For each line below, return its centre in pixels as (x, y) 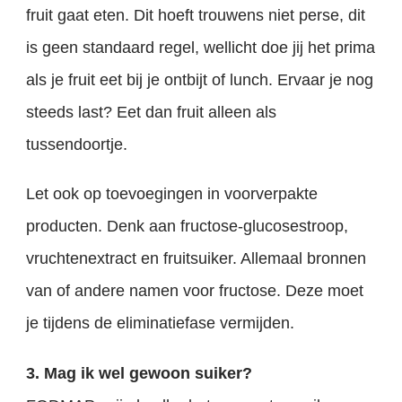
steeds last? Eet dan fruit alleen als (152, 113)
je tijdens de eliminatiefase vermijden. (161, 323)
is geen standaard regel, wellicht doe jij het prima (201, 48)
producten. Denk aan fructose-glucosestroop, (188, 227)
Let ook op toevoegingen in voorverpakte (172, 194)
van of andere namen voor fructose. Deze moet (195, 291)
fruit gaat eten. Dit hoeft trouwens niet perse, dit (196, 16)
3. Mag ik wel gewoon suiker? (140, 373)
